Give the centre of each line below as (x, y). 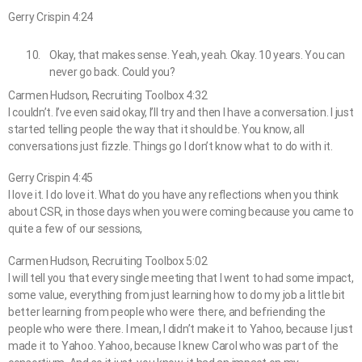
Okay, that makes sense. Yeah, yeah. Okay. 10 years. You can (197, 55)
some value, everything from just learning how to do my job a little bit (177, 295)
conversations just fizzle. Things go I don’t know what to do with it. (170, 147)
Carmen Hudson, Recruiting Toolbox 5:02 (108, 261)
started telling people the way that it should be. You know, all (156, 130)
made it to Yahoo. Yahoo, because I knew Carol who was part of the (173, 345)
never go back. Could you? (112, 72)
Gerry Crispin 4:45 (51, 178)
